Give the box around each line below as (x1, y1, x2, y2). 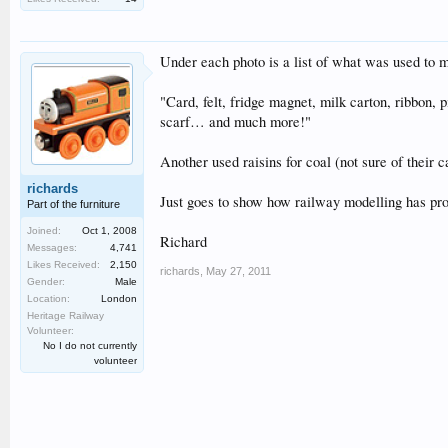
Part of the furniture (27, 198, 120, 210)
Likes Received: (27, 259, 100, 270)
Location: (27, 293, 70, 304)
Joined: (27, 225, 61, 236)
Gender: (27, 276, 65, 287)
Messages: (27, 242, 77, 253)
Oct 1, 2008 (82, 225, 137, 236)
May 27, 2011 (206, 265, 271, 277)
